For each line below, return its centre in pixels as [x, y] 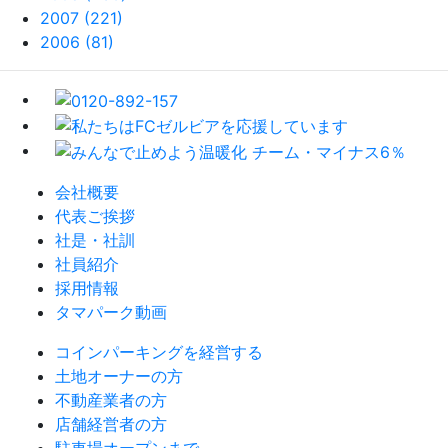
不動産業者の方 [111, 400]
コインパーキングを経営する [159, 352]
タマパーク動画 [111, 312]
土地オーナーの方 [119, 376]
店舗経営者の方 [111, 424]
